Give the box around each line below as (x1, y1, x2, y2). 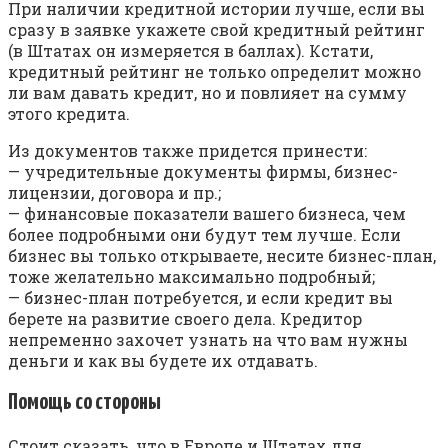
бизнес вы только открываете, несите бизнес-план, (8, 244, 436, 266)
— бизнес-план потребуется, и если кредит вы (8, 286, 393, 308)
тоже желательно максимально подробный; (8, 265, 375, 287)
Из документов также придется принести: (8, 139, 367, 161)
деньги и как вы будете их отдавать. (8, 349, 318, 371)
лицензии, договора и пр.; (8, 181, 221, 203)
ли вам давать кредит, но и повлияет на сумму (8, 81, 407, 103)
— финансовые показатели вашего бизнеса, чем (8, 202, 406, 224)
